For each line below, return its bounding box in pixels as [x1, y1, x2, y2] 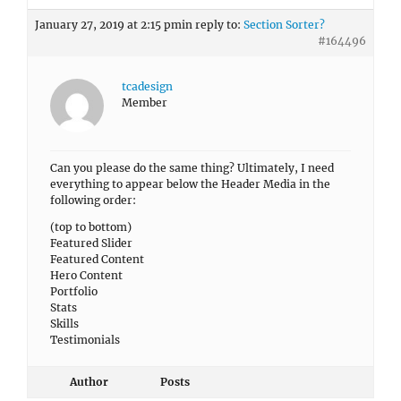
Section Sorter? [243, 18, 325, 31]
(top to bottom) [50, 220, 132, 234]
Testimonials [50, 333, 120, 346]
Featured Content [50, 252, 144, 266]
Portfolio [50, 285, 98, 298]
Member [122, 96, 167, 109]
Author [69, 375, 108, 388]
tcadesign [122, 80, 173, 93]
